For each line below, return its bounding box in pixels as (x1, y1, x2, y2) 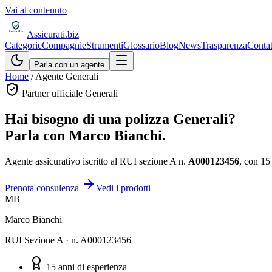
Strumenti (86, 40, 123, 50)
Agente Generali (35, 71, 98, 81)
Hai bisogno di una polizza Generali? (5, 110, 236, 127)
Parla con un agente (34, 60, 104, 69)
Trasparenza (201, 40, 247, 50)
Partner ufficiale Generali (19, 88, 118, 98)
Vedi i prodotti (96, 182, 151, 193)
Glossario (123, 40, 160, 50)
